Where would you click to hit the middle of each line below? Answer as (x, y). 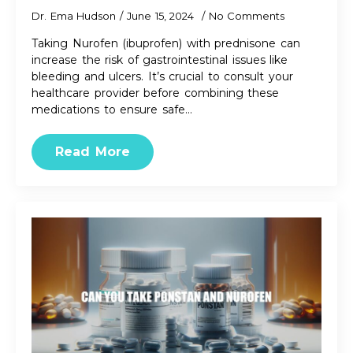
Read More (93, 152)
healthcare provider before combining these (155, 93)
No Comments (246, 16)
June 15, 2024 (162, 16)
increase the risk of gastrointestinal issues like (160, 60)
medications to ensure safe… (112, 110)
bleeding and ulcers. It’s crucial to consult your (162, 76)
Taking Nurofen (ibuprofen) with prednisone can (166, 43)
